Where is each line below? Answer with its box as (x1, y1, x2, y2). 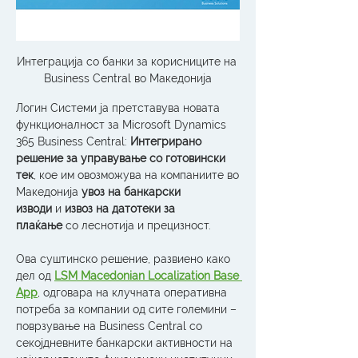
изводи (16, 202, 52, 216)
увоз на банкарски (82, 185, 181, 199)
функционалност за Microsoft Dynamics (16, 118, 226, 132)
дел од (16, 269, 54, 283)
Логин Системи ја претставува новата (16, 101, 220, 115)
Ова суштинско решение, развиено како (16, 253, 230, 266)
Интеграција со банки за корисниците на (16, 55, 237, 69)
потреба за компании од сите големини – (16, 303, 237, 316)
